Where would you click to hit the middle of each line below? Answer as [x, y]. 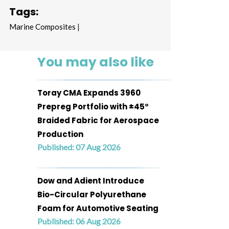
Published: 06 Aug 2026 [79, 221]
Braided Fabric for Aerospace [98, 120]
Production [60, 134]
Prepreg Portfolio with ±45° [93, 107]
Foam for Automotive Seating [98, 208]
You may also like [96, 62]
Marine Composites [42, 27]
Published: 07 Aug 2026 [79, 147]
